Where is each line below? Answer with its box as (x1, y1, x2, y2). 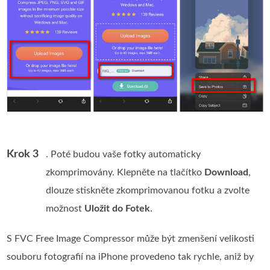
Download (204, 168, 249, 177)
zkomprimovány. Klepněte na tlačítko (46, 168, 205, 177)
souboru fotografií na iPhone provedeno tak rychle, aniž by (7, 252, 254, 262)
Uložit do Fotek (84, 204, 151, 213)
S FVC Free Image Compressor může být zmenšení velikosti (7, 234, 255, 243)
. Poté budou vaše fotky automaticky (46, 149, 201, 159)
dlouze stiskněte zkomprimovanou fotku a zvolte (46, 186, 250, 195)
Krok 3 (7, 149, 39, 160)
